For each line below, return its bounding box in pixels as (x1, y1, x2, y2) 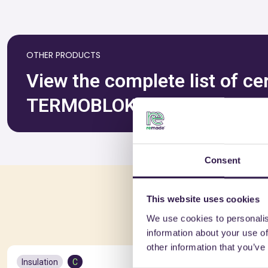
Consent (205, 155, 240, 166)
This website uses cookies (146, 194, 260, 205)
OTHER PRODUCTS (26, 49, 100, 61)
